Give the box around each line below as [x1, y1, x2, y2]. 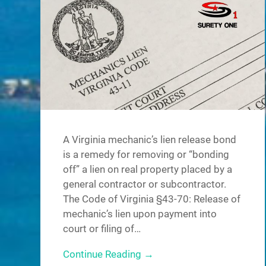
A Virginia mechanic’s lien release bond [63, 133, 237, 145]
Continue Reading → [63, 248, 154, 261]
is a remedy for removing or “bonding [63, 148, 230, 160]
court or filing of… [63, 222, 141, 235]
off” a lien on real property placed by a [63, 163, 233, 175]
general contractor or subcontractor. [63, 178, 227, 190]
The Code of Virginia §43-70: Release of [63, 192, 241, 205]
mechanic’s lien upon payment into [63, 207, 217, 220]
